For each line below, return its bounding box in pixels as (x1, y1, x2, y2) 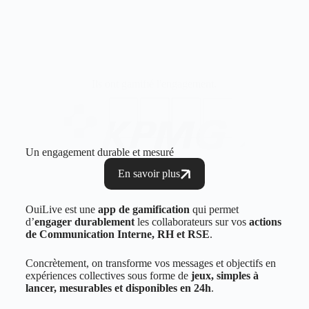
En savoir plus (117, 168, 180, 180)
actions (248, 216, 281, 228)
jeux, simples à (190, 270, 259, 282)
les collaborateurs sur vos (134, 216, 249, 228)
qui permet (189, 203, 239, 216)
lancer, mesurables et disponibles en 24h (25, 282, 211, 295)
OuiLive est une (25, 203, 98, 216)
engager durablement (34, 216, 134, 228)
